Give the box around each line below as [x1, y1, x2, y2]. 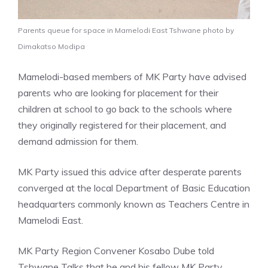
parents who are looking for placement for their [18, 86, 218, 99]
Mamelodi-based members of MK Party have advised [18, 70, 246, 83]
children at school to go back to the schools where [18, 102, 232, 115]
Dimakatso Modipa [18, 41, 85, 51]
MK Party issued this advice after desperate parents [18, 165, 242, 178]
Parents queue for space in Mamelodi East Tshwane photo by [18, 25, 234, 35]
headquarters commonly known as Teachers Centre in [18, 197, 249, 210]
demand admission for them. [18, 135, 138, 147]
